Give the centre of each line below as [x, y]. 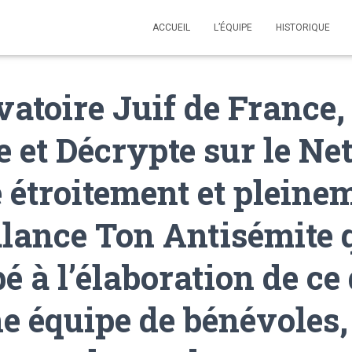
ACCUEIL [171, 27]
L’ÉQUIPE [233, 27]
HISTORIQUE [303, 27]
